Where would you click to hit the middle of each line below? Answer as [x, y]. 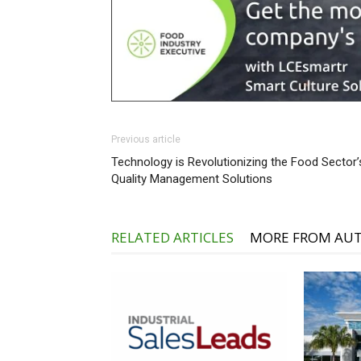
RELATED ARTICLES [172, 238]
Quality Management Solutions [193, 179]
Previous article [146, 140]
